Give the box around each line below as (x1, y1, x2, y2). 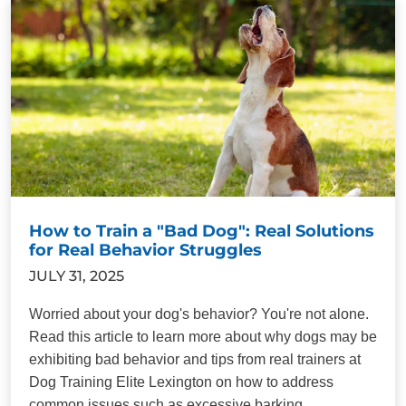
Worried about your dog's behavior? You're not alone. (29, 305, 369, 322)
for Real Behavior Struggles (29, 239, 262, 260)
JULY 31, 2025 (29, 266, 124, 285)
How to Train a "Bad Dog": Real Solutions (29, 220, 374, 241)
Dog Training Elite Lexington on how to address (29, 373, 333, 390)
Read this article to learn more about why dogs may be (29, 328, 377, 344)
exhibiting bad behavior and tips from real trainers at (29, 351, 361, 367)
